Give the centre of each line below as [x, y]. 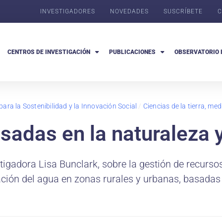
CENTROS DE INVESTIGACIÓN [49, 52]
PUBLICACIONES [132, 52]
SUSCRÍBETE [183, 11]
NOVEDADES [129, 11]
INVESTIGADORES [68, 11]
